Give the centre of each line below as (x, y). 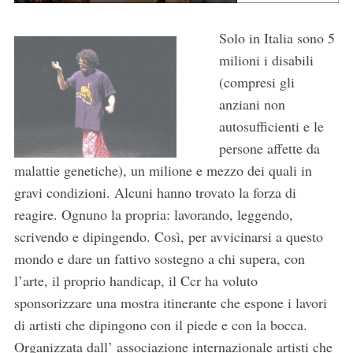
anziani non (252, 104)
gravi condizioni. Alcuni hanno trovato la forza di (155, 193)
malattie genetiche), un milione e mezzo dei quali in (163, 171)
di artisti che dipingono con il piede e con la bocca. (160, 325)
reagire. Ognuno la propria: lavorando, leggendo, (153, 215)
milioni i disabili (266, 60)
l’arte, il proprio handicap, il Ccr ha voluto (136, 281)
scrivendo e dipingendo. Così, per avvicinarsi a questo (168, 237)
